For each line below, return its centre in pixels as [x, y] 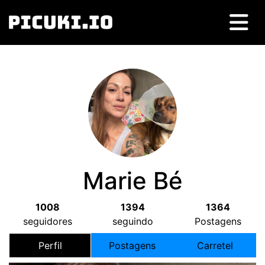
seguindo [132, 221]
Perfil [50, 245]
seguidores [47, 221]
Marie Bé [132, 181]
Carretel [215, 245]
